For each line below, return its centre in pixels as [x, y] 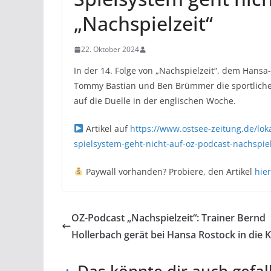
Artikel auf [106, 129]
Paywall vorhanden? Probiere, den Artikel [169, 171]
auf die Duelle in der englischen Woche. [155, 101]
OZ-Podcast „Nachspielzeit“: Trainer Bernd [168, 218]
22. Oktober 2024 [110, 49]
